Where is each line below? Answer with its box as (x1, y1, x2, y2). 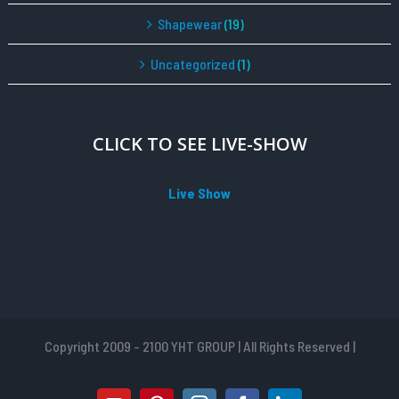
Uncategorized (151, 55, 235, 73)
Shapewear (157, 15, 222, 33)
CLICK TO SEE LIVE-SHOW (92, 132, 307, 157)
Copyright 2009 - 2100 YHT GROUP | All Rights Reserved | (44, 338, 355, 355)
